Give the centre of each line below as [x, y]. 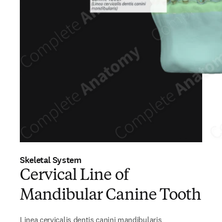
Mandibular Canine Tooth [110, 196]
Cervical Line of [74, 176]
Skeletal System [51, 160]
